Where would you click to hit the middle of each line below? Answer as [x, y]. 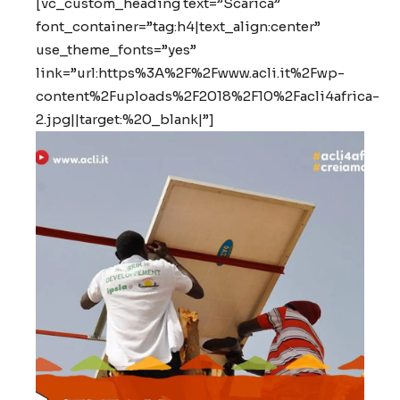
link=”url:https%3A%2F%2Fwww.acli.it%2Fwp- [190, 73]
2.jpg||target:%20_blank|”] [125, 119]
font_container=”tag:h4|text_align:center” [178, 26]
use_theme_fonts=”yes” [116, 50]
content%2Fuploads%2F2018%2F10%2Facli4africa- [208, 96]
